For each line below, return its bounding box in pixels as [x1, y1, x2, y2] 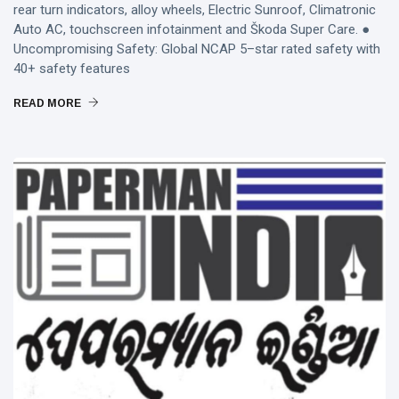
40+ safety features [13, 61, 130, 77]
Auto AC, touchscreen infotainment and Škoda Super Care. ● [13, 21, 370, 38]
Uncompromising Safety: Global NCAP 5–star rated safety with [13, 41, 380, 58]
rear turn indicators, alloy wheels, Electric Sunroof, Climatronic [13, 2, 376, 19]
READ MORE [13, 97, 84, 110]
